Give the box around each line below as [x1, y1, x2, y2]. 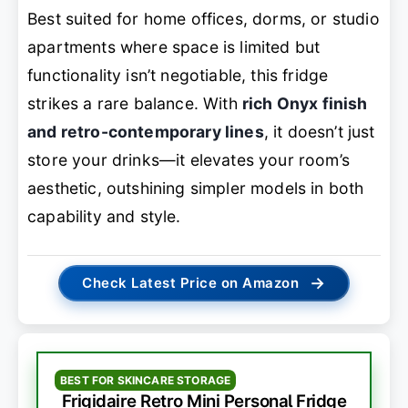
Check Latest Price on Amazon [82, 273, 300, 291]
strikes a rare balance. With [27, 94, 242, 114]
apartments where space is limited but [27, 37, 321, 57]
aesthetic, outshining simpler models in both [27, 178, 364, 199]
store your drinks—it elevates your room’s [27, 150, 350, 170]
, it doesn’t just [263, 122, 375, 142]
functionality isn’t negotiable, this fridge [27, 66, 329, 86]
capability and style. [27, 207, 181, 227]
